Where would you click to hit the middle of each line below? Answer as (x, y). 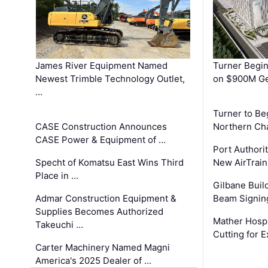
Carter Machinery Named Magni (103, 248)
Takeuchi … (60, 225)
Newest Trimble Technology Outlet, (110, 79)
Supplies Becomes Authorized (100, 212)
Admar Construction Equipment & (106, 199)
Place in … (57, 176)
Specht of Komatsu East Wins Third (110, 163)
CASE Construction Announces (101, 127)
